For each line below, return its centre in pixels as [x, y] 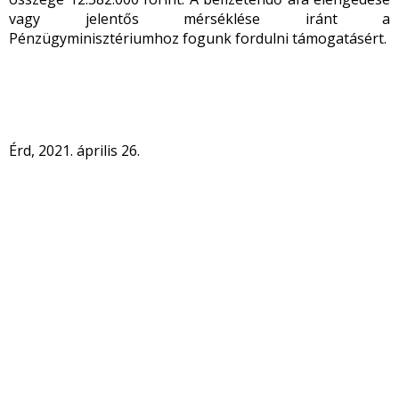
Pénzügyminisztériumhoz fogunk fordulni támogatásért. [198, 38]
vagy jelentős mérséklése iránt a [199, 19]
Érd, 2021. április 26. [74, 151]
